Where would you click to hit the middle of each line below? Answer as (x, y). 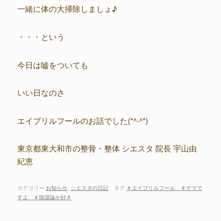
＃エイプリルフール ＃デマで (164, 187)
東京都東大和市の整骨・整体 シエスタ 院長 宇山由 (107, 148)
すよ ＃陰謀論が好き (44, 197)
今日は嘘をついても (53, 64)
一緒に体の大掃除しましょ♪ (67, 9)
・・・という (41, 37)
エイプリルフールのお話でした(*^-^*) (83, 120)
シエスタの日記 (90, 187)
